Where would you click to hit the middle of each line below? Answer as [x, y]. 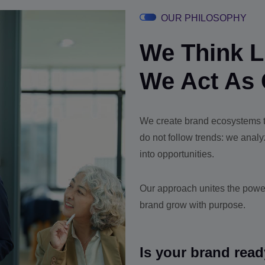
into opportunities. [177, 154]
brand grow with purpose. [193, 205]
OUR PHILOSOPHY [203, 18]
